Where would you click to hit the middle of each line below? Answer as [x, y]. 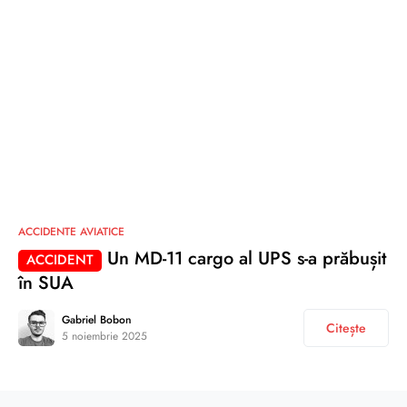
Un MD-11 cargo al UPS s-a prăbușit [244, 259]
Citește [346, 328]
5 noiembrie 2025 [104, 336]
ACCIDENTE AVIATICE [71, 232]
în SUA [46, 283]
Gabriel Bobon [97, 319]
